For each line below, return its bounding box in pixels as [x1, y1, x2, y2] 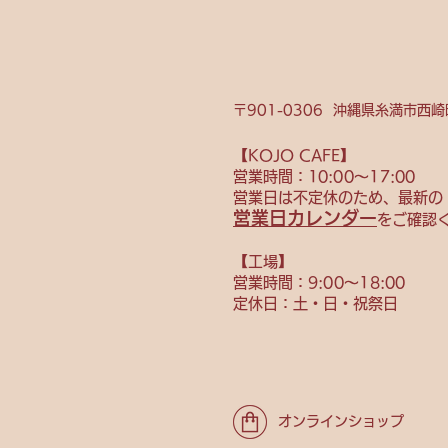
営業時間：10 [233, 169, 328, 185]
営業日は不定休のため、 [233, 190, 398, 206]
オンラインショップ [278, 414, 404, 429]
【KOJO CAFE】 [233, 148, 355, 164]
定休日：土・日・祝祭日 [233, 296, 398, 312]
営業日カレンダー [233, 209, 377, 228]
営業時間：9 [233, 275, 318, 291]
